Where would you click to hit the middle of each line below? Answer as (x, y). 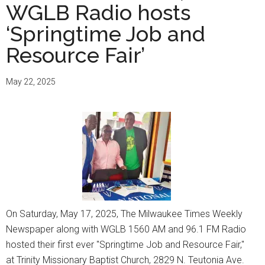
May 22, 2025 (31, 82)
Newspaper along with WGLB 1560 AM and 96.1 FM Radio (126, 230)
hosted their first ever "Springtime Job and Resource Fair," (125, 245)
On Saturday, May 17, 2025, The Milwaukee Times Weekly (124, 214)
